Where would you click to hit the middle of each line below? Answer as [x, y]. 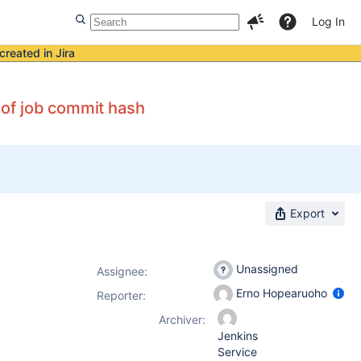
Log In [328, 21]
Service [237, 352]
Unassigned [266, 268]
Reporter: [121, 295]
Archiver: [182, 320]
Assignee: [122, 271]
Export [307, 213]
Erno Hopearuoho [282, 293]
